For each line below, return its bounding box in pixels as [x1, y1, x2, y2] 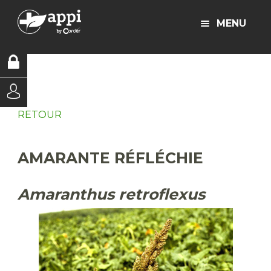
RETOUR [18, 109, 62, 120]
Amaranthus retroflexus [18, 185, 205, 203]
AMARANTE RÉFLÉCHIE [18, 149, 203, 167]
